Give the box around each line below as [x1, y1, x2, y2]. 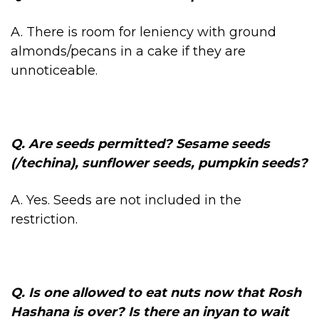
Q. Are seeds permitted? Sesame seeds [11, 136, 270, 152]
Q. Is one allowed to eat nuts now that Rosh [11, 284, 301, 300]
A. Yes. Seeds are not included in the [11, 192, 241, 208]
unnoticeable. [11, 62, 98, 78]
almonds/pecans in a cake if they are [11, 43, 246, 59]
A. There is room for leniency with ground [11, 23, 276, 40]
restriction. [11, 211, 78, 227]
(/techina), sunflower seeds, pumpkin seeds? [11, 155, 308, 171]
